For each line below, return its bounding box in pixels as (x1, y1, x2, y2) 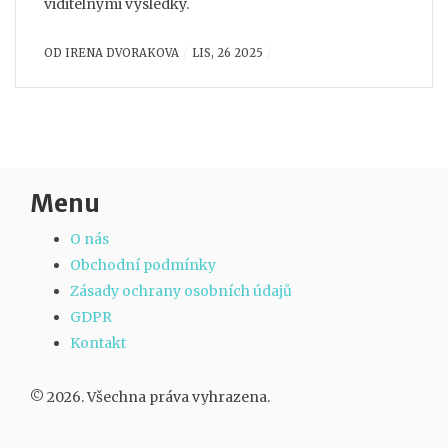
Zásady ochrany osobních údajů (70, 282, 292, 300)
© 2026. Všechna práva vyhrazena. (30, 388, 270, 406)
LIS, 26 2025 (191, 46, 263, 60)
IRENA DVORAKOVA (65, 46, 179, 60)
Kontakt (70, 334, 126, 352)
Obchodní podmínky (70, 256, 216, 274)
